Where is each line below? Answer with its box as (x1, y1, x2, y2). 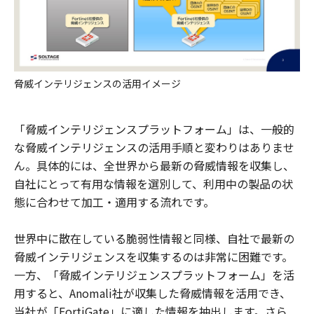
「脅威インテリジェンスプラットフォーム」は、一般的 (14, 120, 294, 137)
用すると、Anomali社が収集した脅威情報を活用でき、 (14, 284, 291, 301)
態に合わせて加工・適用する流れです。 (14, 193, 214, 210)
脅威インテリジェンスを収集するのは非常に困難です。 (14, 247, 293, 265)
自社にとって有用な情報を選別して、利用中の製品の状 (14, 175, 293, 192)
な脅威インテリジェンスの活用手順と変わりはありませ (14, 138, 294, 156)
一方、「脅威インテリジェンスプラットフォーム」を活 (14, 266, 294, 283)
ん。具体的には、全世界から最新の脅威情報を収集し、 (14, 156, 294, 174)
